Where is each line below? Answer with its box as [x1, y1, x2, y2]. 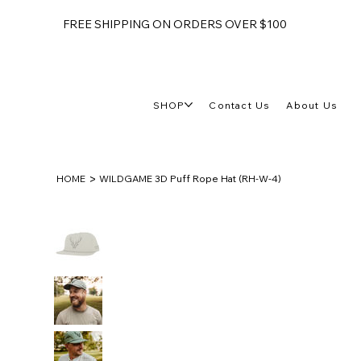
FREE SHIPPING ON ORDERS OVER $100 [62, 17, 287, 32]
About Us [286, 98, 338, 111]
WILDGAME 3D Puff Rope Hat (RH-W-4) [99, 172, 282, 185]
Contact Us [209, 98, 271, 111]
